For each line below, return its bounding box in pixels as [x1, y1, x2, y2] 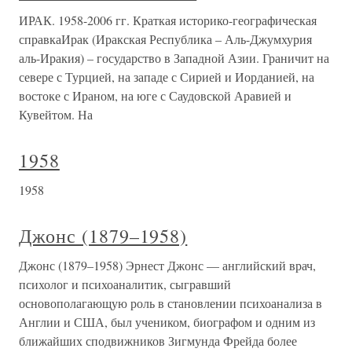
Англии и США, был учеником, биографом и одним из [19, 313, 315, 330]
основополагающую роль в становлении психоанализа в [19, 295, 322, 311]
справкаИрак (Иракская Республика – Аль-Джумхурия [19, 31, 312, 47]
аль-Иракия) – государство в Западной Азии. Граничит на [19, 49, 329, 66]
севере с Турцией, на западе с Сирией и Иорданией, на [19, 68, 314, 85]
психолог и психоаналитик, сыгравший [19, 276, 231, 292]
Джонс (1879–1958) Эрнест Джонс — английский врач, [19, 257, 316, 273]
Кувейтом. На [19, 106, 93, 123]
